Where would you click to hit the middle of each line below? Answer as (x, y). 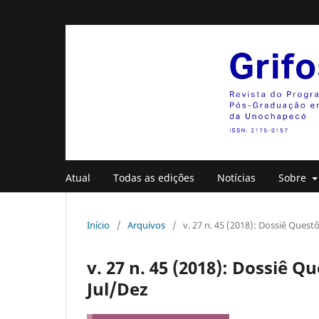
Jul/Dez (117, 288)
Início (98, 225)
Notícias (236, 177)
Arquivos (146, 225)
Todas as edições (154, 177)
